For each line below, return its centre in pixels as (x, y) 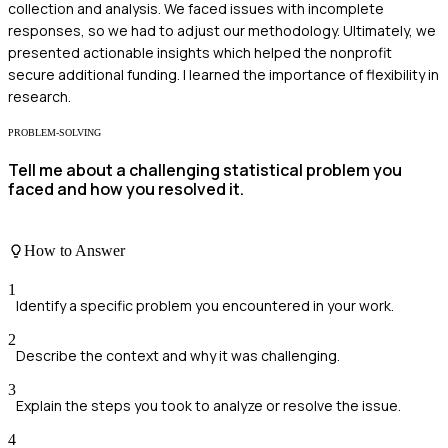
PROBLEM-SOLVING (54, 133)
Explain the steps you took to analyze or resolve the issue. (208, 406)
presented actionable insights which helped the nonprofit (200, 53)
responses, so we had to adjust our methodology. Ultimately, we (222, 31)
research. (39, 97)
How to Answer (74, 250)
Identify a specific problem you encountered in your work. (205, 306)
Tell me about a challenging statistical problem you (205, 170)
